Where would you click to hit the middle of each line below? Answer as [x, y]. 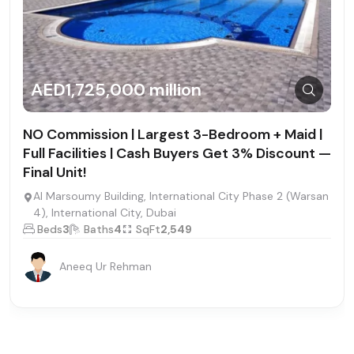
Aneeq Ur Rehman [105, 267]
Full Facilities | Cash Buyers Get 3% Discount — [177, 153]
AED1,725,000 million [116, 90]
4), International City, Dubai [105, 212]
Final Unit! [55, 172]
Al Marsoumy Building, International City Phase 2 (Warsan [181, 196]
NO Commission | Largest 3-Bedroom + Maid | [173, 134]
